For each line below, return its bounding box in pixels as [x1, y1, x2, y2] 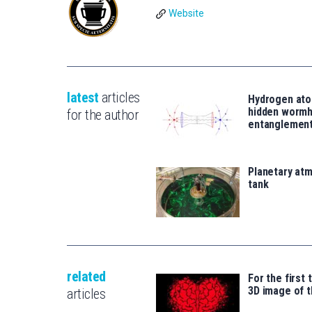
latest [67, 89, 98, 107]
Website [168, 8, 204, 19]
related [67, 268, 106, 286]
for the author [67, 107, 139, 124]
